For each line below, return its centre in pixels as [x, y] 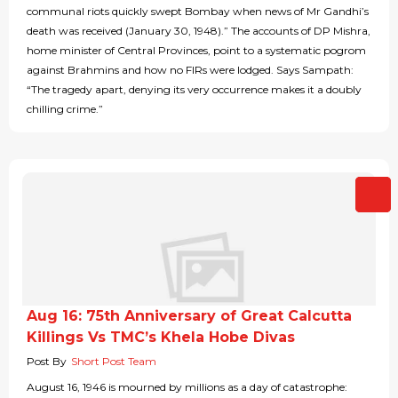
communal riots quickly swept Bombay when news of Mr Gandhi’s [198, 12]
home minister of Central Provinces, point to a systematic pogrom [196, 51]
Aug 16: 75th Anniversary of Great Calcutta [189, 316]
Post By [47, 362]
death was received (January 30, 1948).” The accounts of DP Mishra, [199, 31]
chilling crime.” [65, 109]
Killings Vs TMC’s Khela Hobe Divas [161, 338]
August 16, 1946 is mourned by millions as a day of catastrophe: [187, 387]
